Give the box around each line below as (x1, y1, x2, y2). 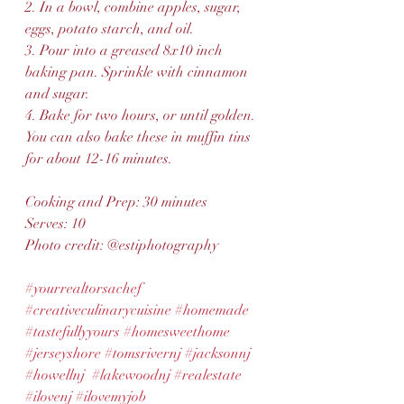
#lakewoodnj (92, 366, 170, 384)
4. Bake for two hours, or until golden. (25, 106, 259, 124)
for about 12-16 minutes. (25, 150, 172, 168)
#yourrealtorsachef (25, 280, 142, 298)
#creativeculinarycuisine (25, 301, 171, 319)
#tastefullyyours (25, 323, 120, 341)
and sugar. (25, 85, 89, 103)
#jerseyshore (25, 344, 101, 363)
